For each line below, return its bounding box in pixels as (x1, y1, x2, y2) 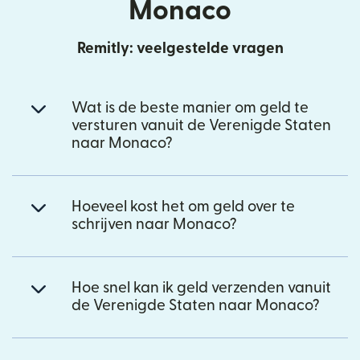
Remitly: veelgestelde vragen (76, 40, 284, 56)
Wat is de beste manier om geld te (72, 100, 309, 116)
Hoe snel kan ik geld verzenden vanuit (72, 280, 331, 296)
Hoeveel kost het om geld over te (72, 198, 295, 215)
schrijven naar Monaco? (72, 216, 237, 232)
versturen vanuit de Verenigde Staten (72, 117, 331, 133)
